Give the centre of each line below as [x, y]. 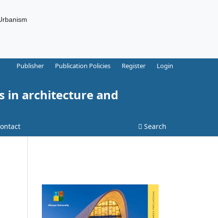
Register [134, 65]
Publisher [30, 65]
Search [154, 126]
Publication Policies [83, 65]
